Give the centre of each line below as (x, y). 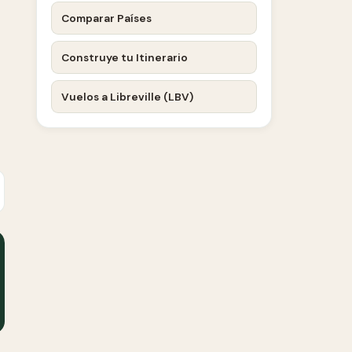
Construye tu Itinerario (125, 57)
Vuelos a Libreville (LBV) (127, 97)
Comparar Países (106, 18)
